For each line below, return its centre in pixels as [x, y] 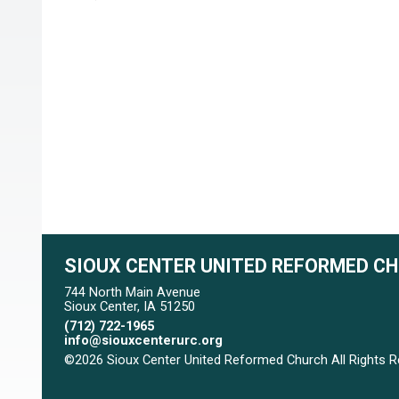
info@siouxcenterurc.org [143, 340]
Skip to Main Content [138, 374]
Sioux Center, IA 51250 [130, 306]
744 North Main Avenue [132, 292]
